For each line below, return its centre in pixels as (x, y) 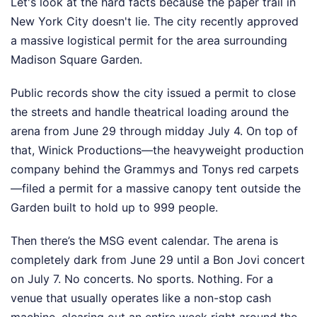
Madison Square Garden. (76, 59)
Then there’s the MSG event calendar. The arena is (144, 240)
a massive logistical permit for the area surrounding (149, 40)
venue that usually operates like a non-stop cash (141, 298)
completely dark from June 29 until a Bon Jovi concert (158, 259)
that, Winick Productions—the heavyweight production (157, 150)
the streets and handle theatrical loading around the (150, 111)
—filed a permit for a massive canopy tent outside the (156, 188)
